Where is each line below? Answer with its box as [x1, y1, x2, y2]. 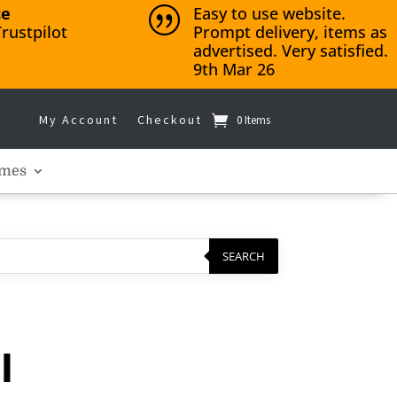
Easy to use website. [192, 3, 346, 24]
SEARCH [222, 247, 265, 264]
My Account [38, 112, 118, 128]
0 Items [236, 113, 270, 128]
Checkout [136, 112, 202, 128]
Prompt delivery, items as [192, 21, 387, 43]
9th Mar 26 [192, 58, 275, 80]
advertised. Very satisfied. [192, 40, 388, 61]
